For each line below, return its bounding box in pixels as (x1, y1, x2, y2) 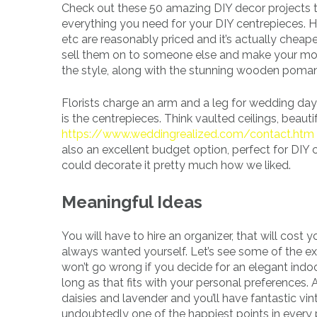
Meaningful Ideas (62, 192, 202, 213)
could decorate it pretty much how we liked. (62, 158, 291, 173)
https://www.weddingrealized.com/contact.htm (62, 127, 314, 142)
